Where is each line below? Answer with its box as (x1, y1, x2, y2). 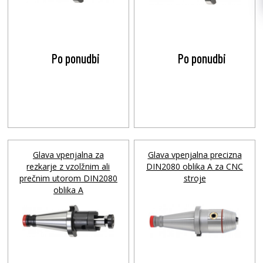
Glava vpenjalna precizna (147, 149, 242, 160)
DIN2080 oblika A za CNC (146, 161, 243, 172)
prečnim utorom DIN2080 (19, 173, 117, 184)
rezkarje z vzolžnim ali (26, 161, 110, 172)
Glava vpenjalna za (32, 149, 104, 160)
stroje (183, 173, 206, 184)
